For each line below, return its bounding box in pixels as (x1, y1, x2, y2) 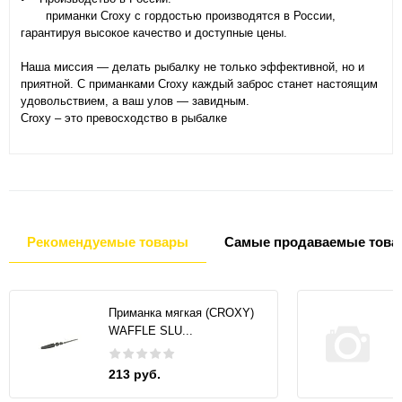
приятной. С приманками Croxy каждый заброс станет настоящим (21, 77, 378, 92)
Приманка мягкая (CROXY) (109, 306, 254, 320)
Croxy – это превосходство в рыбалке (21, 111, 227, 126)
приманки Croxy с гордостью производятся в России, (21, 9, 336, 23)
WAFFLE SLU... (109, 324, 193, 338)
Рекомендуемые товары (27, 234, 188, 250)
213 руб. (109, 367, 161, 382)
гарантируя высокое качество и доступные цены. (21, 26, 287, 40)
